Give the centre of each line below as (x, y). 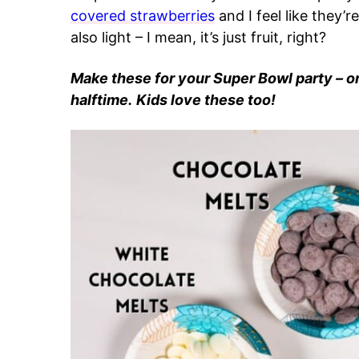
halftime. (101, 100)
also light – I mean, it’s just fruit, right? (198, 37)
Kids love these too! (206, 100)
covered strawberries (143, 16)
